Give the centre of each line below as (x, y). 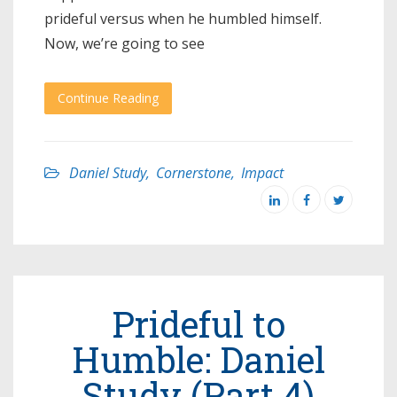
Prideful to (198, 324)
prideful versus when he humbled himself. (183, 19)
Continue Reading (108, 98)
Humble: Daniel (198, 359)
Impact (262, 173)
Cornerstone (194, 173)
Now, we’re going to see (125, 43)
